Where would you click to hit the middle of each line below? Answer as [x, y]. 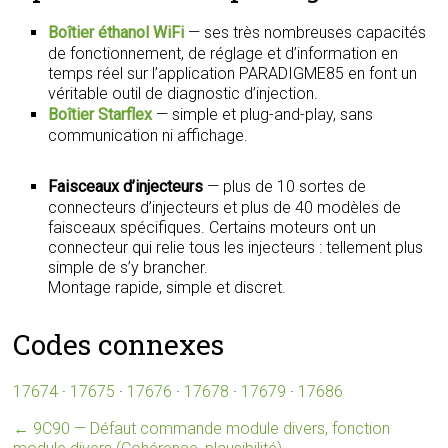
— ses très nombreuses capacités [305, 32]
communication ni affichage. [148, 135]
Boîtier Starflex [100, 114]
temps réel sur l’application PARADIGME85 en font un [233, 73]
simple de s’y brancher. [128, 267]
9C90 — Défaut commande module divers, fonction [210, 428]
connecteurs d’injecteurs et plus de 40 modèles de [225, 207]
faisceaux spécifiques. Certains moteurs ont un [212, 227]
